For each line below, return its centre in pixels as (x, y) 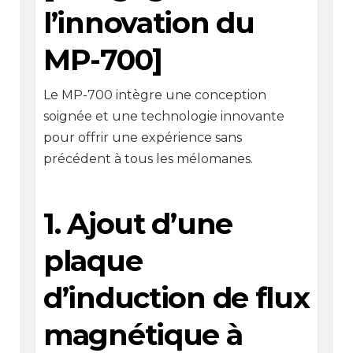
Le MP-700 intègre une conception (154, 95)
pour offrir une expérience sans (142, 138)
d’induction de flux (176, 297)
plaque (93, 260)
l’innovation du (149, 22)
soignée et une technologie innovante (163, 117)
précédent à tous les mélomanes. (148, 159)
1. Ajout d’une (137, 223)
